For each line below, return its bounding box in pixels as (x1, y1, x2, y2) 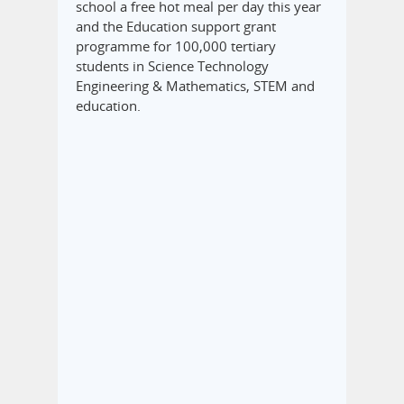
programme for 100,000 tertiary (76, 37, 276, 56)
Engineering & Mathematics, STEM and (76, 77, 315, 96)
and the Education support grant (76, 17, 276, 36)
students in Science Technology (76, 57, 269, 76)
